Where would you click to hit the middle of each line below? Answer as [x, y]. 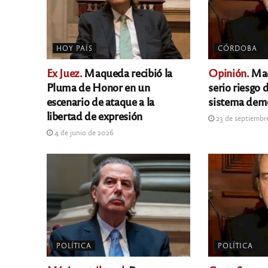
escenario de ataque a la [100, 101]
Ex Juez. [64, 73]
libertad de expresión [94, 116]
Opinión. [229, 73]
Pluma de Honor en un [98, 87]
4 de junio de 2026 [83, 133]
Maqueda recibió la [127, 73]
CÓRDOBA [238, 48]
